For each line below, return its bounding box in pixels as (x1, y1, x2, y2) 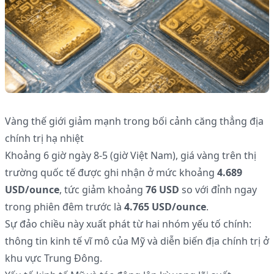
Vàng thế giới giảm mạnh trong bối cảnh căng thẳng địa (5, 114, 264, 128)
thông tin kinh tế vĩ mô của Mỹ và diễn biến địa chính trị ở (5, 234, 269, 248)
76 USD (146, 183, 179, 197)
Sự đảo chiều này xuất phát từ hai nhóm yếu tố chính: (5, 217, 251, 231)
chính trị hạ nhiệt (5, 131, 84, 146)
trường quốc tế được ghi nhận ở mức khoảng (5, 166, 217, 180)
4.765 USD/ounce (124, 200, 206, 214)
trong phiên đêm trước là (5, 200, 124, 214)
